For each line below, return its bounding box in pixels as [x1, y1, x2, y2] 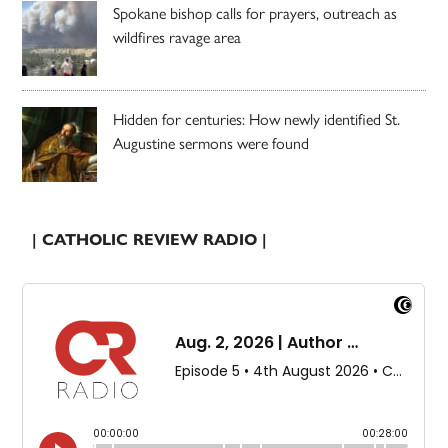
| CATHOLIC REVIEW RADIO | [32, 229, 268, 249]
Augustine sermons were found [113, 133, 310, 153]
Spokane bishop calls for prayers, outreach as [113, 3, 398, 23]
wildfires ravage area [113, 27, 242, 47]
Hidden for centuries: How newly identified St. [113, 109, 401, 129]
